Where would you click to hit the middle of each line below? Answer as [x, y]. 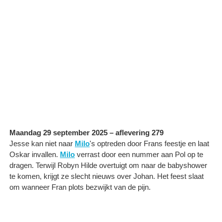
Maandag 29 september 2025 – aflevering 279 [86, 132]
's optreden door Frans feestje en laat [149, 143]
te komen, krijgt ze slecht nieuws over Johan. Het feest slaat [107, 176]
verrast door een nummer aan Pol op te [139, 154]
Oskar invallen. [35, 154]
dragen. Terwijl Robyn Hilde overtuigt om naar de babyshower [108, 165]
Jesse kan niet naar [42, 143]
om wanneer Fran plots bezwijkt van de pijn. [80, 187]
